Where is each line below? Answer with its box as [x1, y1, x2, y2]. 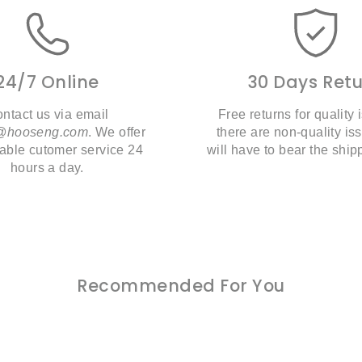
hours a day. [11, 161, 84, 175]
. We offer [88, 125, 146, 139]
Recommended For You [77, 274, 285, 297]
